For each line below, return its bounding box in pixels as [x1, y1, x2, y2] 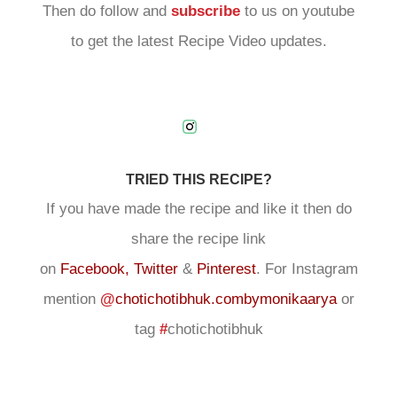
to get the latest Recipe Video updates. [70, 33, 327, 50]
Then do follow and [43, 3, 171, 19]
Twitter [133, 261, 178, 277]
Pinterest [196, 261, 256, 277]
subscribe [171, 3, 240, 19]
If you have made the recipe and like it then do [45, 200, 352, 217]
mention [43, 291, 100, 307]
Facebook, [55, 261, 134, 277]
